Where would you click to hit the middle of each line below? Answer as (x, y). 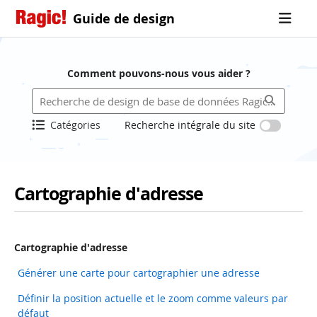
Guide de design (124, 18)
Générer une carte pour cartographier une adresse (139, 273)
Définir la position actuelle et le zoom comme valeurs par (153, 298)
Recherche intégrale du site (190, 125)
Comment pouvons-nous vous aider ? (158, 73)
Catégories (75, 125)
